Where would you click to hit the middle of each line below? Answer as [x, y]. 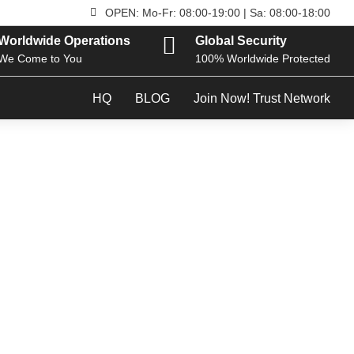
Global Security [241, 41]
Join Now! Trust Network [262, 98]
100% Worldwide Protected [262, 59]
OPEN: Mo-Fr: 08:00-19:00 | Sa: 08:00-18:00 [217, 12]
